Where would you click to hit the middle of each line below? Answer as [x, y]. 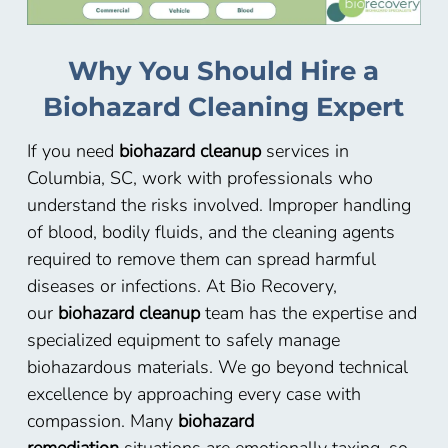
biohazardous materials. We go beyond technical [217, 367]
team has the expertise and [308, 313]
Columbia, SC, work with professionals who [199, 178]
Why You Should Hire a [224, 71]
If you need [72, 151]
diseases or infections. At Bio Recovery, [181, 286]
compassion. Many [102, 421]
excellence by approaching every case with [193, 394]
